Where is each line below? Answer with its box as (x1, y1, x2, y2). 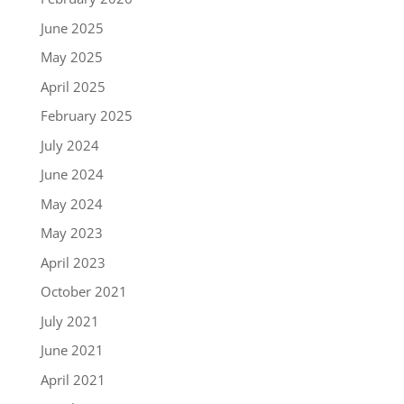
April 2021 (40, 370, 106, 389)
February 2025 (40, 106, 133, 125)
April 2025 (40, 77, 106, 96)
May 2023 (40, 224, 103, 243)
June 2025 (40, 18, 104, 37)
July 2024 (40, 135, 99, 154)
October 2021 (40, 282, 127, 301)
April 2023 (40, 252, 106, 271)
